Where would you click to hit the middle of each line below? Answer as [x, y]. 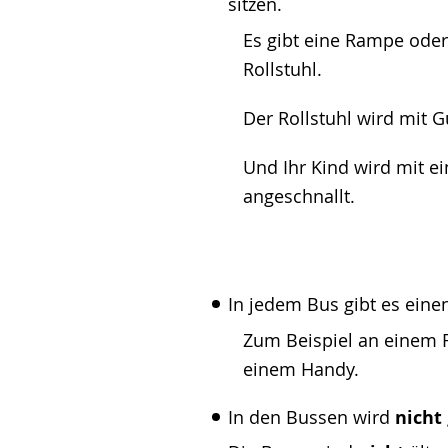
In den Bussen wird [309, 417]
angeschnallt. [299, 196]
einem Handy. [301, 369]
